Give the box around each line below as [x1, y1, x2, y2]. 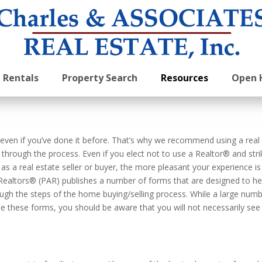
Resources [160, 71, 208, 84]
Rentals [2, 71, 39, 84]
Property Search [61, 71, 137, 84]
